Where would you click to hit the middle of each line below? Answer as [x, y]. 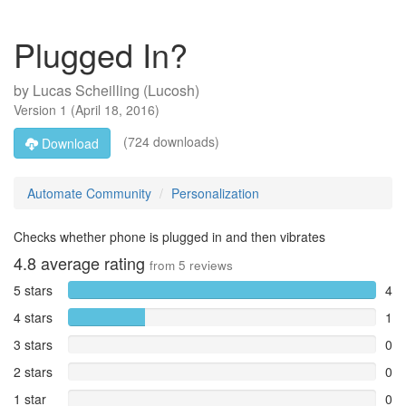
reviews [209, 265]
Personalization [215, 193]
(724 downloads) [169, 141]
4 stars [33, 317]
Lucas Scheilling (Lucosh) [116, 90]
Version [37, 110]
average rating [93, 263]
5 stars [33, 290]
